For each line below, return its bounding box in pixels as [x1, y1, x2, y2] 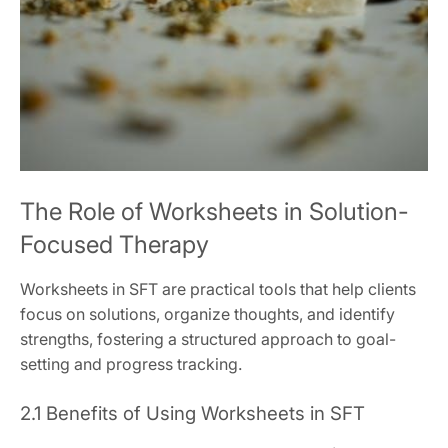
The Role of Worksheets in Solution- [20, 197, 409, 227]
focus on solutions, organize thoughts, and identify [20, 304, 395, 325]
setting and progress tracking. [20, 354, 242, 375]
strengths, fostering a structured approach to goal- [20, 329, 396, 350]
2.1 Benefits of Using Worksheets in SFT [20, 402, 365, 426]
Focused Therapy [20, 230, 209, 260]
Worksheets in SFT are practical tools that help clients [20, 279, 416, 300]
